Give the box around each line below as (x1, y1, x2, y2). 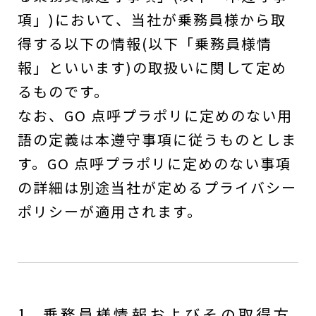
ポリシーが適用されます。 (18, 201, 202, 221)
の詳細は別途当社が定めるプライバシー (18, 177, 297, 197)
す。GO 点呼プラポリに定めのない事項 (18, 153, 291, 174)
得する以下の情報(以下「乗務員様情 (18, 33, 272, 54)
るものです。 (18, 81, 109, 102)
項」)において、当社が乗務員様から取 (18, 9, 286, 30)
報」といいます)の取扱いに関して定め (18, 57, 287, 78)
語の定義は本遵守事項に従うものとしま (18, 129, 297, 150)
